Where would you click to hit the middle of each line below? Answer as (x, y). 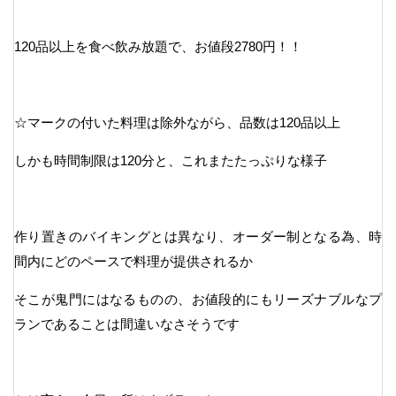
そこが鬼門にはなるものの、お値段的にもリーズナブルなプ (198, 299)
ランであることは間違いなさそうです (127, 324)
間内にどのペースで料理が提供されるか (133, 261)
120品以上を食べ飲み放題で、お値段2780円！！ (158, 46)
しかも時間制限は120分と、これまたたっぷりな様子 (171, 160)
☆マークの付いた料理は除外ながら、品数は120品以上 (177, 122)
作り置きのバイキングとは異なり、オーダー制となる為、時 (198, 236)
